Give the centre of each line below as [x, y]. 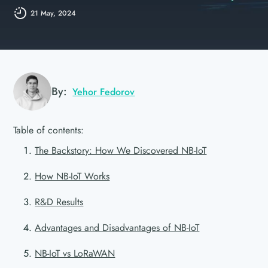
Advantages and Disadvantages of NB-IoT [117, 228]
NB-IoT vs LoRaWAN [75, 253]
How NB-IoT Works [72, 176]
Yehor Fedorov [104, 92]
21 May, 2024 [54, 13]
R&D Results [59, 202]
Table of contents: [49, 130]
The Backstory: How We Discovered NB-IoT [121, 150]
